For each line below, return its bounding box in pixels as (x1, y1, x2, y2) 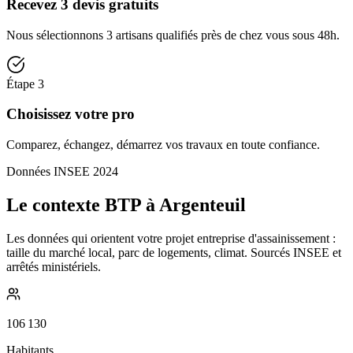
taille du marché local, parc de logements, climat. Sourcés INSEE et (6, 246, 341, 259)
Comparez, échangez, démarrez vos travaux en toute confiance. (6, 138, 320, 152)
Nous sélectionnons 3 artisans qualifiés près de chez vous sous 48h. (6, 28, 340, 42)
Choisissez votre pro (6, 106, 135, 123)
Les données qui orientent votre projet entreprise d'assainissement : (6, 232, 336, 245)
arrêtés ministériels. (6, 260, 101, 273)
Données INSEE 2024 (6, 165, 118, 179)
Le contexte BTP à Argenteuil (6, 195, 246, 216)
